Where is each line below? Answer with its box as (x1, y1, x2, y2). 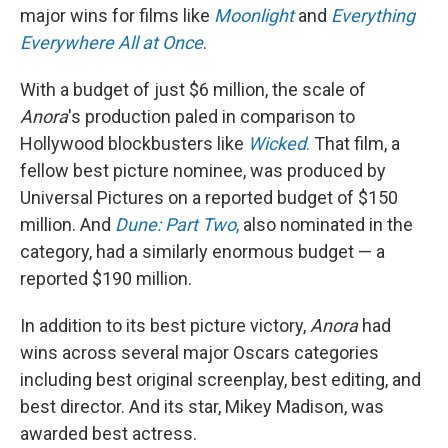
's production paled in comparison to (68, 106, 355, 127)
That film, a (310, 133, 400, 154)
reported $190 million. (20, 268, 192, 289)
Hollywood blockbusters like (20, 133, 248, 154)
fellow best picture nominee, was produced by (20, 160, 386, 181)
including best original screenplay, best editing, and (20, 369, 421, 390)
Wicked (248, 133, 306, 154)
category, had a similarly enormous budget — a (20, 241, 385, 262)
